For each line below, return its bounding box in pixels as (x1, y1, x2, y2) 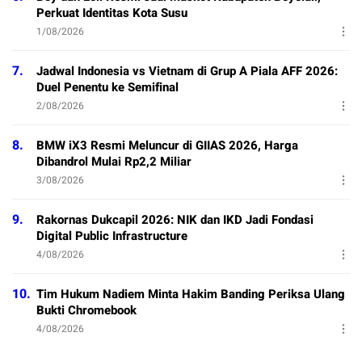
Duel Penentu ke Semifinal (36, 78, 179, 97)
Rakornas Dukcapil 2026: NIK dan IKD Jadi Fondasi (36, 211, 314, 229)
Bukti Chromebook (36, 301, 137, 320)
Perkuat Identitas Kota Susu (36, 4, 187, 23)
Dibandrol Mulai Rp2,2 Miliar (36, 153, 192, 171)
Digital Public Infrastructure (36, 227, 187, 246)
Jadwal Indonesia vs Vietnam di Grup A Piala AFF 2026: (36, 62, 338, 81)
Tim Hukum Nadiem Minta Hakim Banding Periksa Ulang (36, 285, 345, 304)
